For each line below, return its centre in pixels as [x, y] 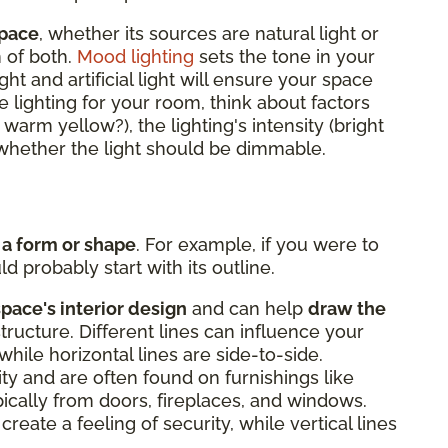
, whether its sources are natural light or [209, 33]
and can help [247, 308]
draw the [347, 308]
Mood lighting [135, 56]
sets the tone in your [284, 56]
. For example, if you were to [257, 244]
